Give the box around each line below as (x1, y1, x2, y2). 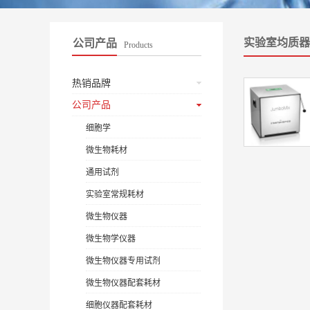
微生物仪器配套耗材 (85, 278, 161, 288)
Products (124, 40, 153, 50)
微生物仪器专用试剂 (85, 256, 161, 266)
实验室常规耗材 (85, 190, 144, 199)
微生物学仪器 (85, 234, 136, 244)
